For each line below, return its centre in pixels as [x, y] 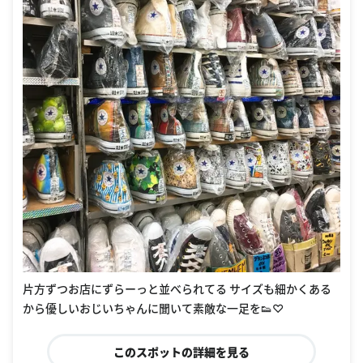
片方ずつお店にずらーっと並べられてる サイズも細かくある [177, 289]
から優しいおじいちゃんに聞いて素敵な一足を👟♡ [153, 308]
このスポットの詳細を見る [181, 352]
